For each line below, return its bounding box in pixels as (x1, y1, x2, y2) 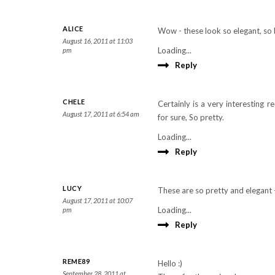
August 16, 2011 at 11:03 (63, 37, 133, 45)
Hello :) (158, 258, 182, 268)
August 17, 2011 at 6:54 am (63, 110, 139, 118)
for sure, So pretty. (158, 112, 224, 122)
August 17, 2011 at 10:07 (63, 196, 133, 204)
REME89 (63, 257, 90, 265)
